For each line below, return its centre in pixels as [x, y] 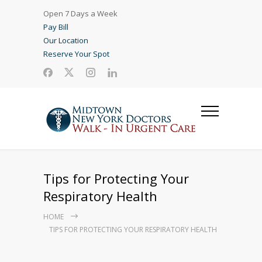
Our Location [66, 40]
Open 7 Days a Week [80, 13]
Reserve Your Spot [76, 54]
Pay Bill [56, 27]
